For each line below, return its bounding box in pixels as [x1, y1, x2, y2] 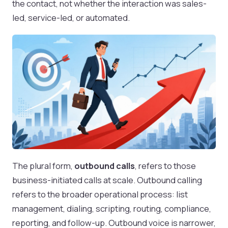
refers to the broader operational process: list [12, 188, 188, 200]
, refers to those [135, 159, 196, 172]
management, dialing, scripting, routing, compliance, [12, 202, 211, 214]
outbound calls [74, 159, 135, 172]
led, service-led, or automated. [12, 11, 130, 23]
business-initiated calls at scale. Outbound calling [12, 174, 202, 186]
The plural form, [12, 159, 74, 172]
